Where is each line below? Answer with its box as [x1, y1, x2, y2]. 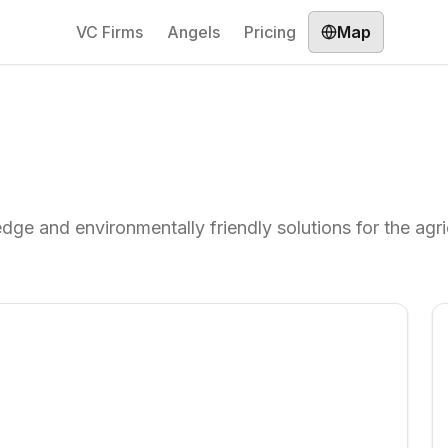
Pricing [244, 22, 296, 42]
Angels [167, 22, 220, 42]
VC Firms [76, 22, 143, 42]
